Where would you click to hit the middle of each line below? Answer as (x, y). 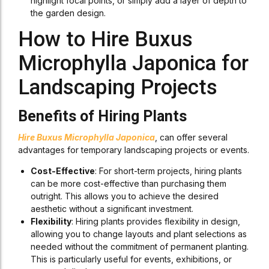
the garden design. (68, 13)
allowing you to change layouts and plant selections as (139, 234)
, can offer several (191, 137)
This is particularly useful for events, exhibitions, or (131, 259)
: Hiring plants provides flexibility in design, (156, 221)
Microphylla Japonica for (133, 63)
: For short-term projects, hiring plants (168, 171)
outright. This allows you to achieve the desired (125, 196)
